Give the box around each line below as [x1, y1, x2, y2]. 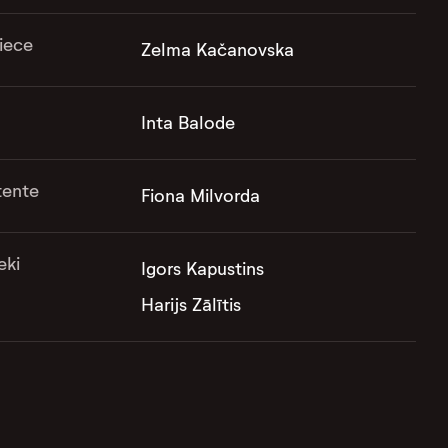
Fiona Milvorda [140, 185, 260, 208]
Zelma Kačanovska [140, 39, 294, 62]
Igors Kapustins [140, 258, 264, 281]
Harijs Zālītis [140, 294, 241, 317]
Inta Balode [140, 112, 235, 135]
